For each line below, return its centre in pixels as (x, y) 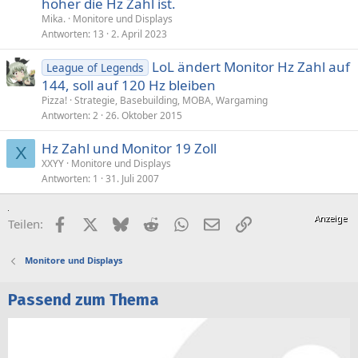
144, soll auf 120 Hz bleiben (129, 85)
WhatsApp (217, 223)
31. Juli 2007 (132, 179)
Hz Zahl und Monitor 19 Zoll (129, 148)
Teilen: (26, 224)
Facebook (93, 223)
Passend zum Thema (84, 300)
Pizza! (54, 100)
